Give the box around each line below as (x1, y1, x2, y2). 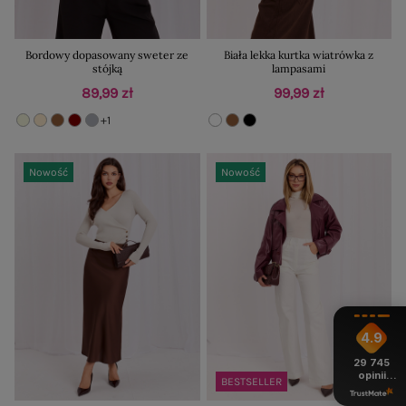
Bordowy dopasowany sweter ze (25, 48, 189, 63)
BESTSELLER (220, 374, 282, 388)
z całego (349, 381, 394, 394)
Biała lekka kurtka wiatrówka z (224, 48, 374, 63)
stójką (92, 62, 122, 76)
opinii (357, 368, 386, 382)
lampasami (272, 62, 326, 76)
